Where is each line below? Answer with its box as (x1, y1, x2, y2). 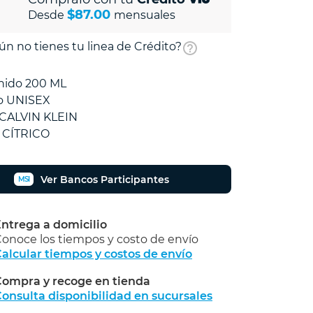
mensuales (114, 8, 175, 22)
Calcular (159, 282, 201, 296)
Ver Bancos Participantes (41, 173, 170, 186)
